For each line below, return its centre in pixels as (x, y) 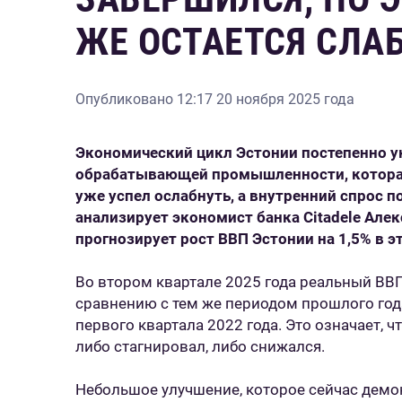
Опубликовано (126, 99)
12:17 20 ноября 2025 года (266, 99)
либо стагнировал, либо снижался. (200, 346)
